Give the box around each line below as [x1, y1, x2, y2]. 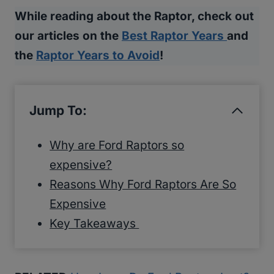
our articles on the [15, 29, 122, 43]
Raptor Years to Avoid [36, 48, 160, 63]
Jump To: [29, 103, 87, 119]
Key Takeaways [50, 217, 139, 231]
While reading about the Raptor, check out [15, 9, 254, 24]
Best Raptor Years [122, 29, 227, 43]
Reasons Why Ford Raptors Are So [50, 177, 237, 192]
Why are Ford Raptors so [50, 138, 185, 153]
